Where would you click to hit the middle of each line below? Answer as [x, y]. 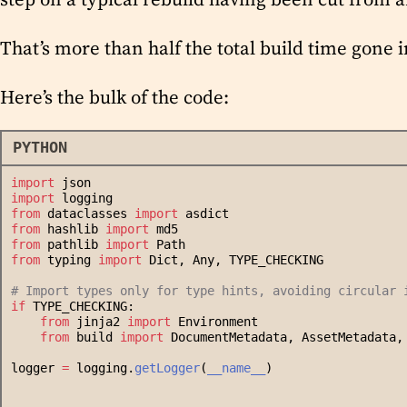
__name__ [236, 368]
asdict [203, 214]
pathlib [73, 245]
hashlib [73, 229]
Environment [214, 322]
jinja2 [98, 322]
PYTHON [40, 148]
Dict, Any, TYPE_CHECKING [233, 260]
